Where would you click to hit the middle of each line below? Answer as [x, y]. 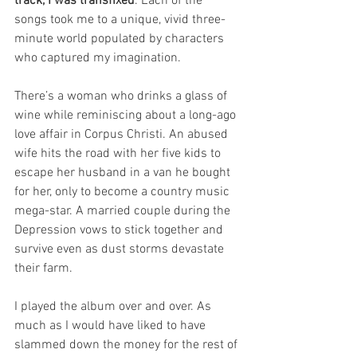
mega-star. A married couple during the [124, 212]
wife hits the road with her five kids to [119, 154]
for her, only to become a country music [124, 192]
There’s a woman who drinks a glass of [122, 97]
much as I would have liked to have [112, 326]
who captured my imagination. [98, 59]
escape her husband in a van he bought [124, 173]
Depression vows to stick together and [120, 231]
